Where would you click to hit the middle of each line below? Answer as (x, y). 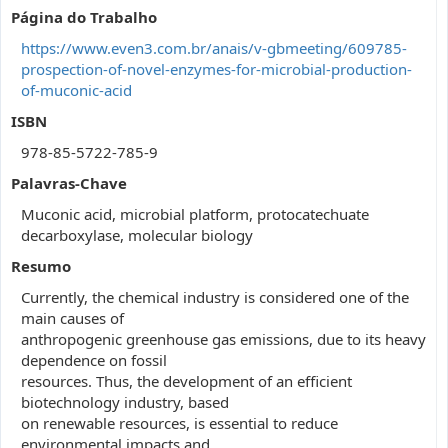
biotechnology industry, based (125, 402)
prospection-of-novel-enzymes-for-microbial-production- (216, 69)
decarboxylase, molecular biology (137, 235)
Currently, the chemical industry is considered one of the (215, 297)
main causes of (72, 318)
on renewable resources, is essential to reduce (179, 423)
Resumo (41, 266)
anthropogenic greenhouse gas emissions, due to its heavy (223, 339)
